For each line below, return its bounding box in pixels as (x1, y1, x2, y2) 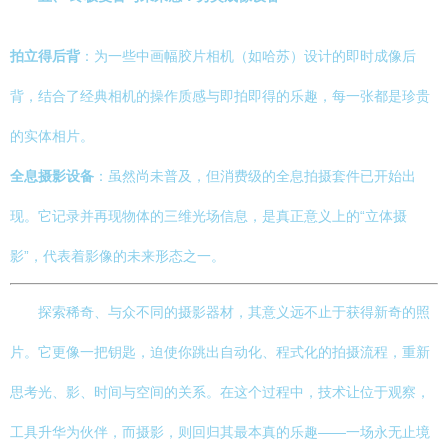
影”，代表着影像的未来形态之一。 (10, 248, 225, 264)
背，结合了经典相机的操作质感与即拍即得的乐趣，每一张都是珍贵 (10, 88, 430, 104)
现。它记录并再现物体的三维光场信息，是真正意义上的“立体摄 (10, 208, 407, 224)
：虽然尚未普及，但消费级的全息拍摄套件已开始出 (94, 168, 416, 184)
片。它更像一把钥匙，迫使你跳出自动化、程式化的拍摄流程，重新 (10, 344, 430, 360)
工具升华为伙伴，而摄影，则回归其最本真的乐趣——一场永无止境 (10, 424, 430, 440)
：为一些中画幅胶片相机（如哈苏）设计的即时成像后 (80, 48, 416, 64)
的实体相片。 (10, 128, 94, 144)
